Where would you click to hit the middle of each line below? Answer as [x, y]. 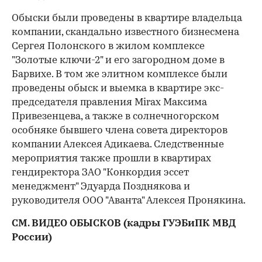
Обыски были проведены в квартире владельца [127, 18]
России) [32, 237]
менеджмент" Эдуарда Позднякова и [101, 187]
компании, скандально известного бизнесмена [125, 32]
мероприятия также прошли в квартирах [111, 158]
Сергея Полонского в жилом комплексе [108, 46]
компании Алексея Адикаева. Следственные [118, 144]
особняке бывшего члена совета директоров [120, 130]
